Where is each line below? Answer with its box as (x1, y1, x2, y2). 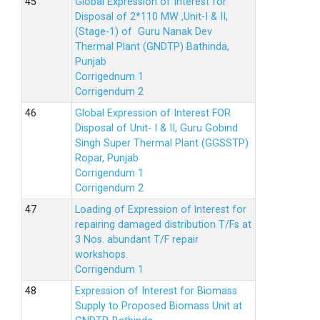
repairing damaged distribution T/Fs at (75, 219, 251, 231)
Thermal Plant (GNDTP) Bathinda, (75, 41, 229, 53)
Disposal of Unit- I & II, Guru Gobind (75, 122, 238, 134)
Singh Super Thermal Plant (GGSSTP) (75, 137, 249, 149)
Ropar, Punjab (75, 152, 139, 164)
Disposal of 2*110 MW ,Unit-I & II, (75, 11, 228, 23)
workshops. (75, 249, 128, 261)
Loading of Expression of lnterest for (75, 204, 246, 216)
